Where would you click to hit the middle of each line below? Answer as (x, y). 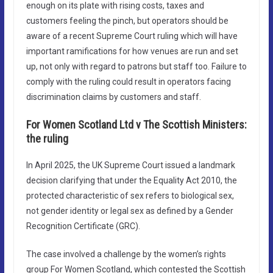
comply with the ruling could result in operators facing (128, 81)
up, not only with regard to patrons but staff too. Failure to (136, 66)
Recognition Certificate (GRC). (83, 226)
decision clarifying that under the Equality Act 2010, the (131, 180)
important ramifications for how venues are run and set (132, 51)
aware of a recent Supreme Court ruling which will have (132, 36)
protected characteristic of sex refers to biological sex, (130, 195)
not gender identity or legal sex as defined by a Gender (129, 211)
